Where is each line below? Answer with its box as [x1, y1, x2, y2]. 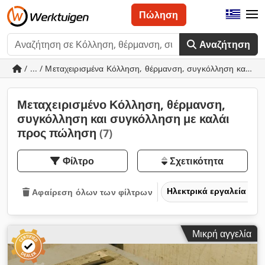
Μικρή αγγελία [192, 227, 251, 240]
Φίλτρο [62, 154, 95, 167]
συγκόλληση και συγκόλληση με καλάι [17, 111, 230, 127]
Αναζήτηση [199, 38, 250, 51]
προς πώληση [17, 125, 99, 141]
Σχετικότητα [167, 154, 224, 167]
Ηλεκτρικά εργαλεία [166, 185, 248, 196]
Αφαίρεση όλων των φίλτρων [32, 186, 153, 198]
